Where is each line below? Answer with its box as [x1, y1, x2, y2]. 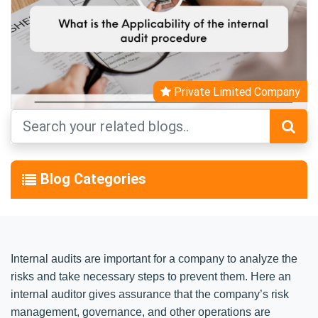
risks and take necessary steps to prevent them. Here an [11, 270, 291, 283]
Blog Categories [40, 169, 146, 187]
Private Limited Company [171, 84, 300, 99]
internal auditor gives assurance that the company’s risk [11, 287, 289, 300]
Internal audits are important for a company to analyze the [11, 252, 297, 265]
